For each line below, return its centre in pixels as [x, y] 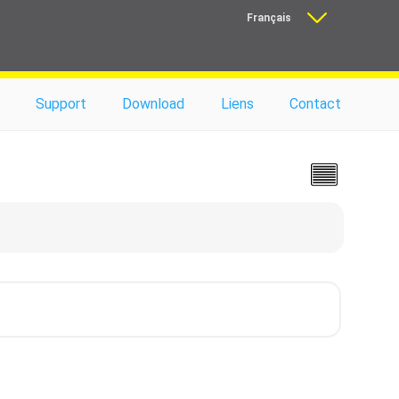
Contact [316, 104]
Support [61, 104]
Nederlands [261, 32]
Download [154, 104]
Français [269, 18]
